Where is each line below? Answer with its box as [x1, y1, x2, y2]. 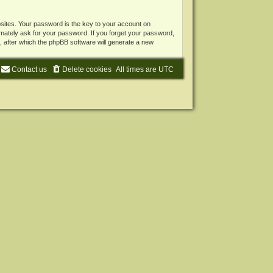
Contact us [12, 65, 48, 74]
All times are [116, 65, 159, 74]
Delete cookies [62, 65, 112, 74]
